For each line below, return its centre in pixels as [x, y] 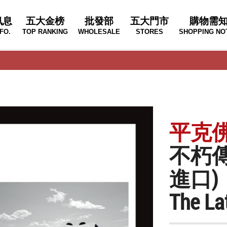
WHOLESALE [99, 32]
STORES [149, 32]
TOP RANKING [45, 32]
